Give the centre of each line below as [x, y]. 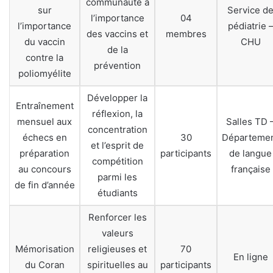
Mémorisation [44, 249]
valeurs [117, 233]
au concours [44, 169]
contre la [44, 58]
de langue [250, 154]
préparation [44, 154]
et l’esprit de [117, 146]
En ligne [250, 257]
